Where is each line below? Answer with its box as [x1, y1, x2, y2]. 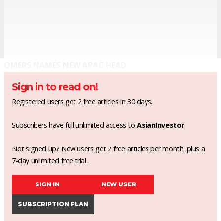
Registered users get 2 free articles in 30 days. [12, 96, 152, 106]
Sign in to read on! [12, 80, 98, 93]
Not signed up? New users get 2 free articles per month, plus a [12, 144, 205, 153]
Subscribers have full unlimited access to [12, 120, 137, 130]
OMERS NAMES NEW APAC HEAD [4, 59, 126, 71]
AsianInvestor [137, 120, 184, 130]
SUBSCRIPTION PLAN [18, 200, 88, 208]
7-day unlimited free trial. [12, 155, 88, 165]
